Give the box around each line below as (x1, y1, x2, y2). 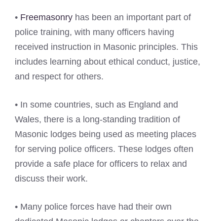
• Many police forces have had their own (15, 202, 172, 212)
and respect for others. (15, 72, 104, 81)
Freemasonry (20, 12, 73, 22)
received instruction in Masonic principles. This (15, 42, 198, 52)
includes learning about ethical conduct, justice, (15, 57, 200, 67)
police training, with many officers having (15, 27, 174, 37)
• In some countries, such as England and (15, 100, 178, 110)
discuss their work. (15, 174, 88, 184)
